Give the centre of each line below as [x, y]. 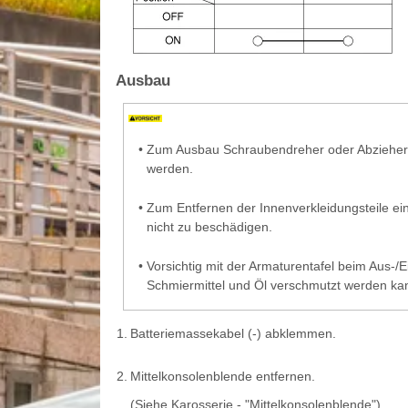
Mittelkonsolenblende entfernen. [222, 376]
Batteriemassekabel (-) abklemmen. [233, 333]
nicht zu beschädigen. [209, 226]
